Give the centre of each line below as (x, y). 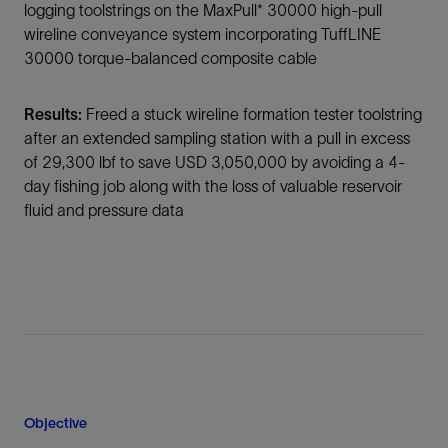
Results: (53, 114)
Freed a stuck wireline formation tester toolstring (252, 114)
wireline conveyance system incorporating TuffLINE (202, 34)
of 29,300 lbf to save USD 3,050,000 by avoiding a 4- (214, 162)
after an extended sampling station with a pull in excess (217, 138)
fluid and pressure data (104, 210)
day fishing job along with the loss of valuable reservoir (213, 186)
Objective (55, 423)
